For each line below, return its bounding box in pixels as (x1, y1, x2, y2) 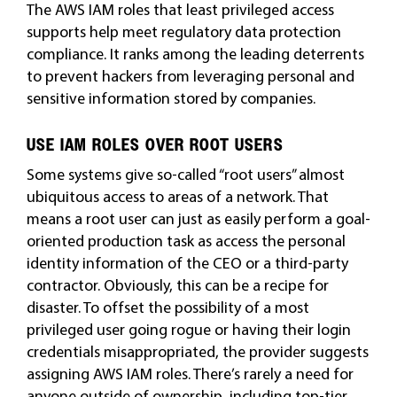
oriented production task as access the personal (26, 230, 346, 251)
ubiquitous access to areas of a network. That (26, 186, 329, 206)
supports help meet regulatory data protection (26, 21, 341, 42)
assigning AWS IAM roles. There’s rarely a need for (26, 363, 354, 384)
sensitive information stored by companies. (26, 88, 315, 108)
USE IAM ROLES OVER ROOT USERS (26, 135, 284, 155)
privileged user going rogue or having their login (26, 319, 351, 339)
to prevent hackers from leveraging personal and (26, 66, 354, 86)
